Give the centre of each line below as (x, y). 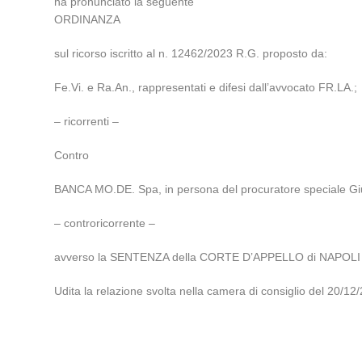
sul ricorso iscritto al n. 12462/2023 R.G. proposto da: (191, 53)
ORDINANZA (88, 19)
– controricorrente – (105, 223)
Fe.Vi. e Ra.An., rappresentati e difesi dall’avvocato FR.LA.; (206, 87)
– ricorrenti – (87, 121)
